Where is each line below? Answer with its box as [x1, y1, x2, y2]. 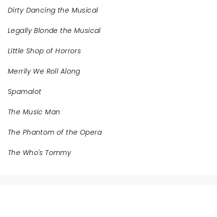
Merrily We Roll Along [8, 66, 80, 76]
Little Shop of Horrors [8, 46, 81, 56]
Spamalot [8, 87, 42, 96]
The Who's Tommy [8, 148, 72, 157]
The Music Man [8, 107, 61, 117]
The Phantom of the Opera [8, 127, 102, 137]
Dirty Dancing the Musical [8, 5, 98, 15]
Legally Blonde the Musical [8, 26, 101, 35]
